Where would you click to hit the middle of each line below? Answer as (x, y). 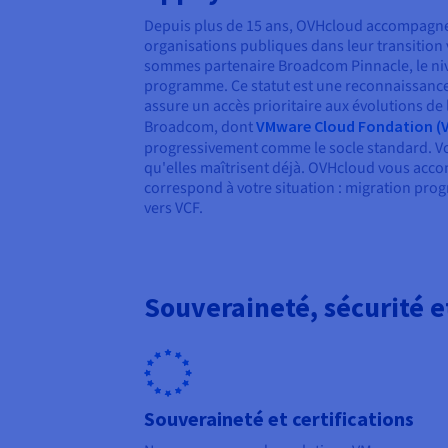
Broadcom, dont (200, 127)
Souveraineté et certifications (279, 419)
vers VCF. (173, 208)
